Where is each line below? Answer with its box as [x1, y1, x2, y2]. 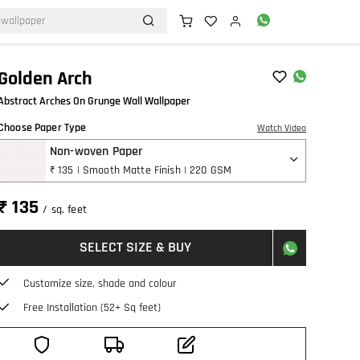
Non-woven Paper [49, 143, 143, 160]
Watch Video [257, 122, 306, 134]
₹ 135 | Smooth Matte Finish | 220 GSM [49, 163, 232, 178]
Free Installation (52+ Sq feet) [23, 301, 161, 315]
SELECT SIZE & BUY [79, 238, 191, 256]
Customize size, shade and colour [23, 276, 177, 291]
